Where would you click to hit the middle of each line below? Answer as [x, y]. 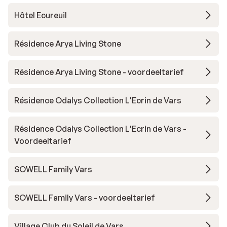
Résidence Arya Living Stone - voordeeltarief [99, 72]
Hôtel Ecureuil [41, 15]
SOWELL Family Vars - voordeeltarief [85, 198]
